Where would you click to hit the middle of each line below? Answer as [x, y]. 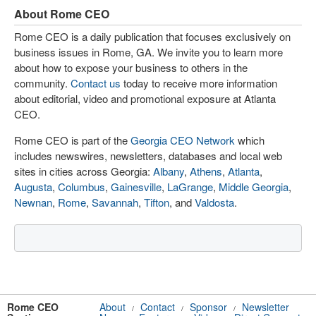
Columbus [81, 186]
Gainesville [136, 186]
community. [42, 83]
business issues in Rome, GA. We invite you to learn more [148, 51]
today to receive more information [199, 83]
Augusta [33, 186]
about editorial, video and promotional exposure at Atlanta [145, 98]
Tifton [157, 202]
